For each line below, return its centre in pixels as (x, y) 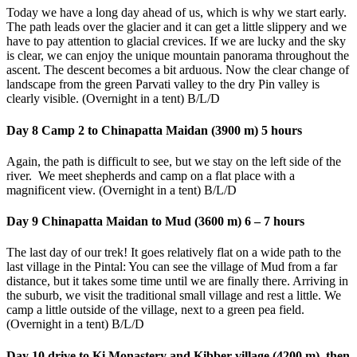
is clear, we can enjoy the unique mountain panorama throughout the (178, 56)
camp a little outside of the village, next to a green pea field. (155, 310)
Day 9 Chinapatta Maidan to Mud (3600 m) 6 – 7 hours (155, 222)
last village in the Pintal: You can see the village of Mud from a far (172, 267)
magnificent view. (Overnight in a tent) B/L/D (122, 190)
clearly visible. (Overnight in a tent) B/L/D (113, 99)
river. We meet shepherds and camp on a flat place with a (151, 175)
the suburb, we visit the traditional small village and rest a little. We (174, 296)
